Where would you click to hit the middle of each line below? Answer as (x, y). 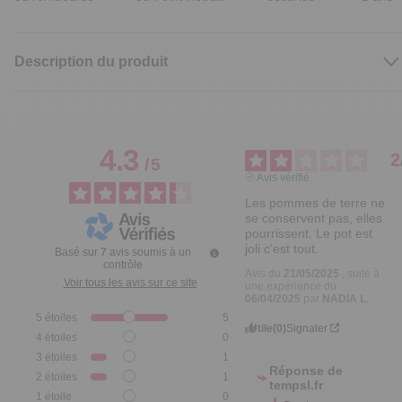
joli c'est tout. (282, 248)
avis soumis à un (150, 253)
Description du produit (91, 62)
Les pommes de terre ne (315, 202)
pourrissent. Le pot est (309, 233)
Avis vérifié (283, 177)
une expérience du (291, 286)
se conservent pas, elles (314, 218)
